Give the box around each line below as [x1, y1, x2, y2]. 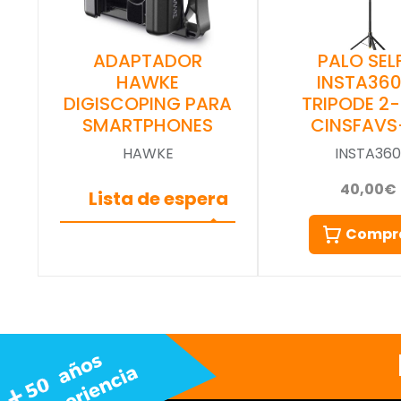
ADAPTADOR [93, 47, 202, 73]
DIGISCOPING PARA [64, 90, 232, 116]
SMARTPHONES [82, 112, 213, 138]
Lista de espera [89, 185, 228, 211]
